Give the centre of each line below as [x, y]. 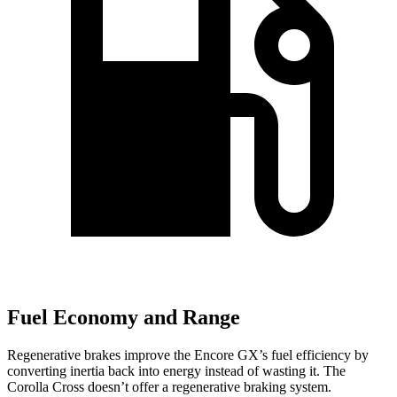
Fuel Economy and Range [124, 318]
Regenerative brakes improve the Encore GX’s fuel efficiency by [188, 354]
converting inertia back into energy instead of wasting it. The [176, 370]
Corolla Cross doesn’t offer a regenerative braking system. [169, 386]
